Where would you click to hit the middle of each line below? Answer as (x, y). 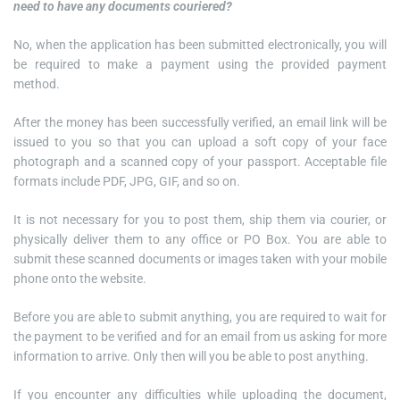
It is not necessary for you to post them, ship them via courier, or (200, 220)
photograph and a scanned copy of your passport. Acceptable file (200, 162)
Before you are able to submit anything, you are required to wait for (200, 317)
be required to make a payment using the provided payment (200, 65)
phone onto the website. (80, 279)
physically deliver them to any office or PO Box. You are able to (200, 240)
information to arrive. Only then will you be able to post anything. (191, 357)
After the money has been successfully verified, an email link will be (200, 123)
